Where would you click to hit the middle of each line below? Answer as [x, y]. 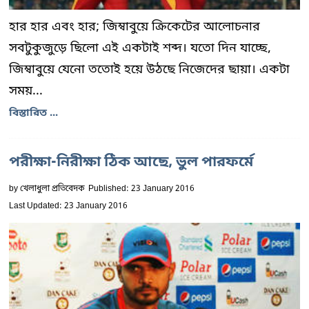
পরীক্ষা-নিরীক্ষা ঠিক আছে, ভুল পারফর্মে [131, 163]
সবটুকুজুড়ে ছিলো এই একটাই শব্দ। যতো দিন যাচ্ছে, [140, 48]
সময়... [26, 91]
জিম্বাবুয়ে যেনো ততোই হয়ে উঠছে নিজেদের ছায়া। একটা [149, 70]
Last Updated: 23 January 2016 [68, 206]
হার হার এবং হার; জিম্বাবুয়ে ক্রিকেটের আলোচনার [134, 27]
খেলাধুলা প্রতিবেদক [52, 189]
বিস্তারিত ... [33, 113]
